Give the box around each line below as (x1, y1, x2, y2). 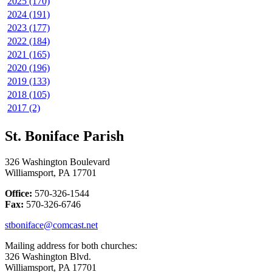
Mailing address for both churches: (5, 240, 140, 251)
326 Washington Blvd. (5, 251, 91, 262)
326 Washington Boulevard (5, 156, 110, 167)
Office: (5, 188, 32, 199)
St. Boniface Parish (5, 127, 124, 144)
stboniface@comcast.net (5, 219, 98, 230)
